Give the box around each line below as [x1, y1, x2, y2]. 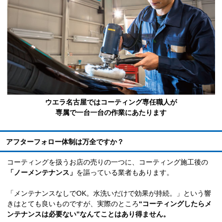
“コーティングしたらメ [139, 199, 212, 208]
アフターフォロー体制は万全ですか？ [6, 137, 124, 146]
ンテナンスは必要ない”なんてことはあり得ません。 [7, 210, 170, 218]
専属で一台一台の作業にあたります [55, 108, 166, 116]
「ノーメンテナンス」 [7, 168, 76, 176]
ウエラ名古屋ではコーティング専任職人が [45, 98, 177, 106]
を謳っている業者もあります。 [76, 168, 173, 176]
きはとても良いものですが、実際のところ [7, 199, 139, 208]
